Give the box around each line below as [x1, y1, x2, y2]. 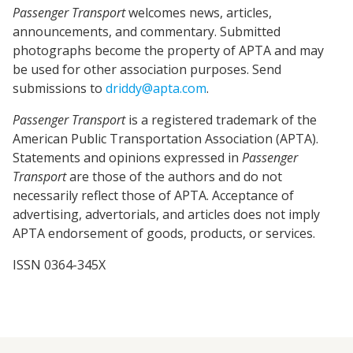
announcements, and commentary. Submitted [13, 23, 281, 40]
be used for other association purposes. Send [13, 61, 281, 78]
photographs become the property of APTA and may [13, 42, 324, 59]
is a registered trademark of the [128, 111, 317, 128]
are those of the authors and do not [69, 168, 282, 185]
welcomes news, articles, [128, 4, 272, 21]
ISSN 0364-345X [13, 256, 106, 273]
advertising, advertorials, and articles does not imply [13, 206, 320, 223]
